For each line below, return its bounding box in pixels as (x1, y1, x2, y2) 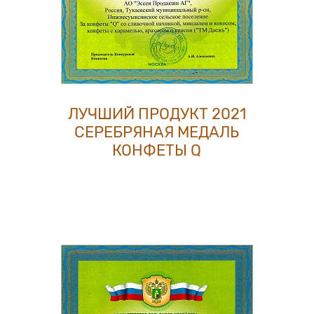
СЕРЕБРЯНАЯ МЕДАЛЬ (74, 123, 240, 142)
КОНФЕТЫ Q (112, 141, 202, 160)
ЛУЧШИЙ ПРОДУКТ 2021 (67, 104, 246, 123)
